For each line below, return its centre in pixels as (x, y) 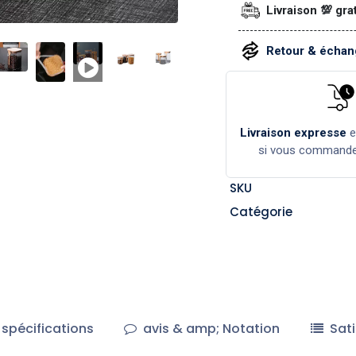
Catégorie (261, 211)
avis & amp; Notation (210, 328)
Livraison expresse (294, 132)
